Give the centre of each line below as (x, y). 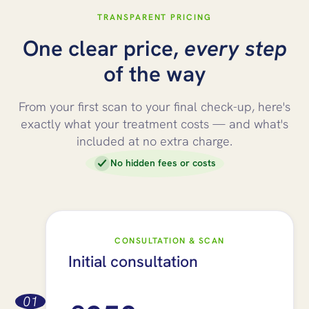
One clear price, (103, 48)
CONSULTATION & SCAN (170, 240)
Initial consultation (133, 261)
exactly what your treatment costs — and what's (154, 123)
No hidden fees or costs (163, 162)
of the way (154, 74)
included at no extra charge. (154, 141)
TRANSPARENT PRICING (154, 17)
